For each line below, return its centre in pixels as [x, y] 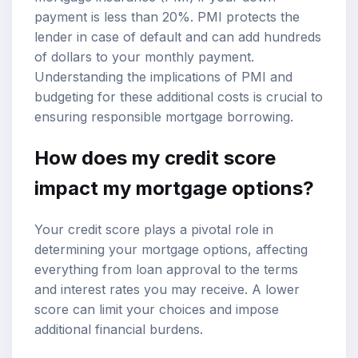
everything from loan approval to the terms [166, 269]
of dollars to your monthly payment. [144, 56]
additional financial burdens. [119, 329]
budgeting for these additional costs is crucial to [179, 96]
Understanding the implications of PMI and [163, 76]
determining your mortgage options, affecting [171, 249]
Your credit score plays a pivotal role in [154, 229]
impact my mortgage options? [174, 188]
